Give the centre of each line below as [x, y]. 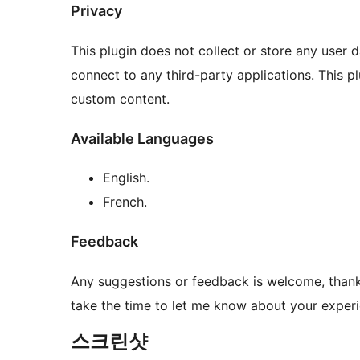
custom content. [120, 98]
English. [126, 178]
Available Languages [142, 138]
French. [125, 202]
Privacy [96, 10]
